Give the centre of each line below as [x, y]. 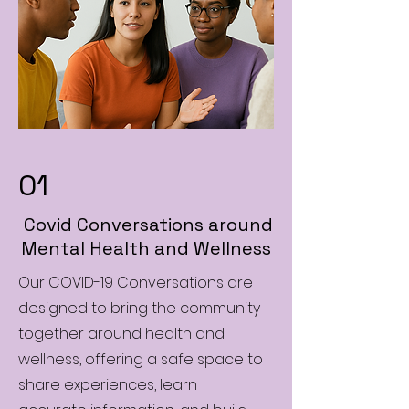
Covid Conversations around [146, 224]
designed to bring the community [139, 308]
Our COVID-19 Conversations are [136, 282]
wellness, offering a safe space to [141, 359]
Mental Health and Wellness [146, 248]
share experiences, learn [108, 384]
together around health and [121, 333]
